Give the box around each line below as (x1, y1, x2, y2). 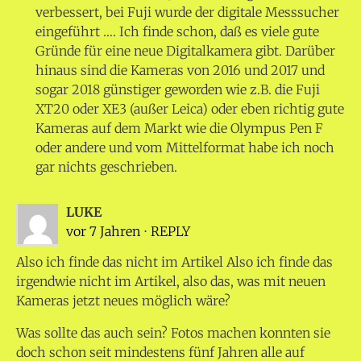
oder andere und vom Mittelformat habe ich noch (35, 139, 334, 156)
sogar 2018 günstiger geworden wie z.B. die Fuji (35, 81, 320, 98)
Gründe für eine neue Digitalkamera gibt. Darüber (35, 43, 335, 60)
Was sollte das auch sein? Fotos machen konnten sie (16, 325, 330, 342)
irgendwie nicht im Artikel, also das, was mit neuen (16, 273, 326, 290)
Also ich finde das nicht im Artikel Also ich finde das (16, 254, 333, 271)
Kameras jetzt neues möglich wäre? (16, 293, 230, 309)
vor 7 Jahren (66, 223, 143, 240)
